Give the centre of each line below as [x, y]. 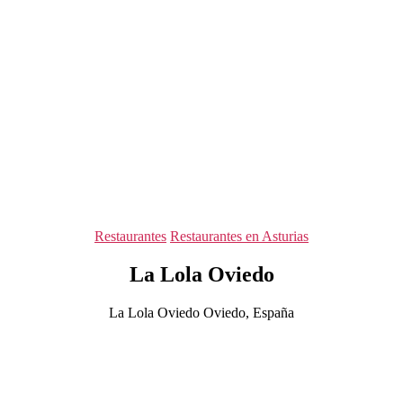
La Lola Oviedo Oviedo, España [201, 312]
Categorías [231, 235]
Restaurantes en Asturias [239, 236]
